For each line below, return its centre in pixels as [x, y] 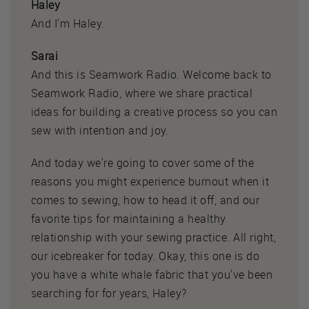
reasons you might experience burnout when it [150, 181]
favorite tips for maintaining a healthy [129, 218]
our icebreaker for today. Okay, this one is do [146, 256]
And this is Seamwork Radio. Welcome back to [151, 74]
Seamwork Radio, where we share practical [142, 93]
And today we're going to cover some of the [143, 162]
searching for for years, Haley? [109, 293]
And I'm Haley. [68, 23]
